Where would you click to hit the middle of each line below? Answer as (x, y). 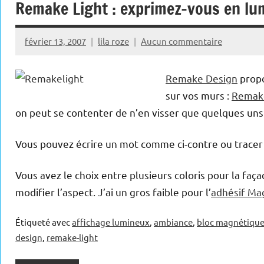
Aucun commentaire (181, 41)
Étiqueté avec (44, 222)
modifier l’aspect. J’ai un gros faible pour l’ (113, 192)
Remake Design (202, 78)
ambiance (173, 222)
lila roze (113, 41)
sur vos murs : (199, 95)
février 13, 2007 (55, 41)
